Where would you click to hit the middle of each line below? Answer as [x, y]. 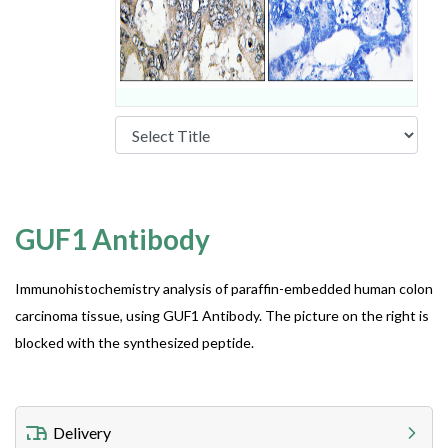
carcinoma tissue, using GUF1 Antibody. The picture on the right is [222, 315]
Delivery [82, 432]
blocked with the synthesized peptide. [134, 342]
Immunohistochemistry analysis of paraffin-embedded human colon [224, 288]
